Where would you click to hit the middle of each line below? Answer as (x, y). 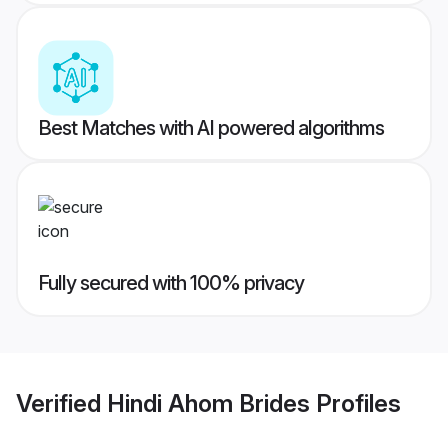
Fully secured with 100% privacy (171, 283)
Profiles (355, 403)
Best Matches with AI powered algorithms (211, 128)
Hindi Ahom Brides (208, 403)
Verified (61, 403)
